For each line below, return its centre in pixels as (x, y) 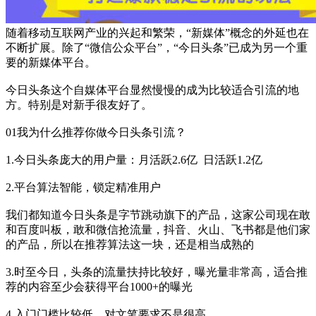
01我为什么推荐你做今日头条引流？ (96, 132)
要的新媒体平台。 (51, 62)
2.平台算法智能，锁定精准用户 (83, 187)
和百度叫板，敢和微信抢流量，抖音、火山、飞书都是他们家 (158, 229)
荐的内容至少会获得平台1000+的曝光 (99, 286)
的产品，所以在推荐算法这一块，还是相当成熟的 (130, 244)
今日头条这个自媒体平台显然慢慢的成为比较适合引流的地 (152, 90)
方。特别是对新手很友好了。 (79, 104)
